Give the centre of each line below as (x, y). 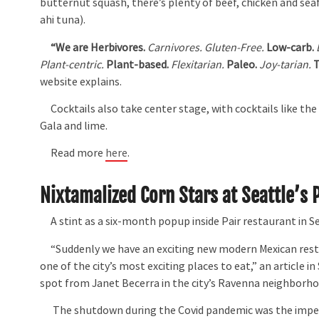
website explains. (81, 82)
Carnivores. (175, 47)
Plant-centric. (72, 64)
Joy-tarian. (286, 64)
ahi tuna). (63, 20)
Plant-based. (139, 64)
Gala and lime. (74, 126)
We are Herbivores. (102, 47)
